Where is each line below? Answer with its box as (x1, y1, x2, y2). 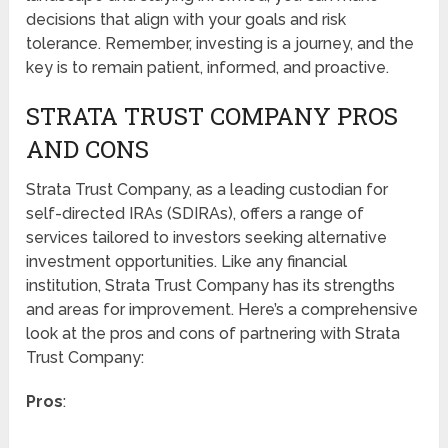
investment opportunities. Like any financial (26, 251, 348, 271)
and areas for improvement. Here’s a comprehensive (26, 299, 419, 319)
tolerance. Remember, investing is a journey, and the (26, 33, 415, 53)
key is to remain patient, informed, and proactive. (26, 57, 390, 77)
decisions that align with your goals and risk (26, 9, 347, 29)
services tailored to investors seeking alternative (26, 227, 388, 247)
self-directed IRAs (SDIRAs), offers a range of (26, 203, 365, 223)
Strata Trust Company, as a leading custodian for (26, 179, 389, 199)
